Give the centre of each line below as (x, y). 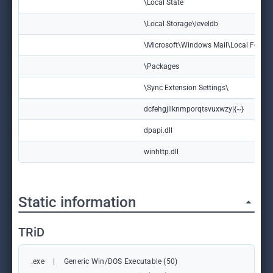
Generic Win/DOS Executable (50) (121, 261)
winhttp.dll (161, 152)
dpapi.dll (158, 130)
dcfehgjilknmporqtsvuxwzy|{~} (194, 109)
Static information (77, 202)
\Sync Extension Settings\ (186, 88)
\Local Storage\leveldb (181, 24)
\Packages (161, 66)
